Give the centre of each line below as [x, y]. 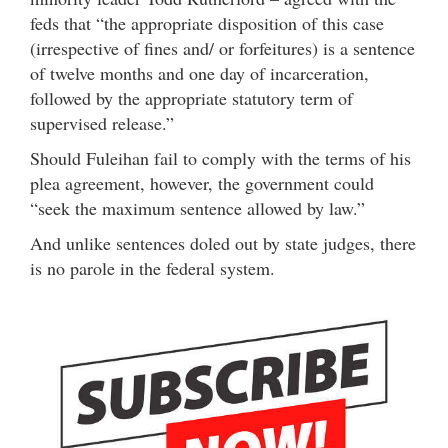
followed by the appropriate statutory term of [191, 98]
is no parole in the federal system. [152, 268]
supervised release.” [102, 123]
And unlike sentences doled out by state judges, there [223, 243]
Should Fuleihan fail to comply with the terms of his [220, 158]
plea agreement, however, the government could [202, 183]
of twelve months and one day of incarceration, [199, 73]
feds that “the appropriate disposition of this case [207, 23]
